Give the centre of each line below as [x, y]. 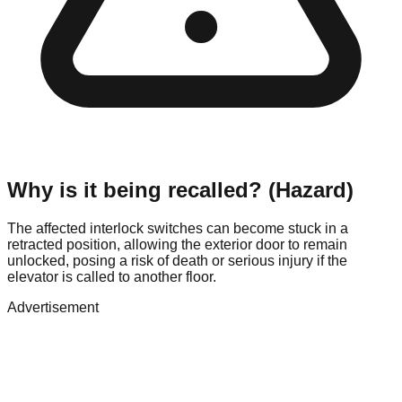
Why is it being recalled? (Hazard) [180, 190]
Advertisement [53, 308]
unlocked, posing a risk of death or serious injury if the [177, 261]
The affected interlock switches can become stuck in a [178, 229]
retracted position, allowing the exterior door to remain [177, 245]
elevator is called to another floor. [112, 277]
